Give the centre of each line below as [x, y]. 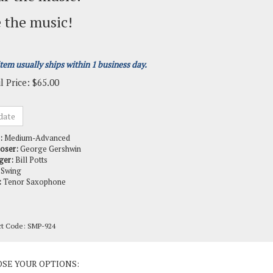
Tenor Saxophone [34, 163]
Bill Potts [30, 141]
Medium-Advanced [36, 119]
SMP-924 [41, 207]
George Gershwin [50, 130]
